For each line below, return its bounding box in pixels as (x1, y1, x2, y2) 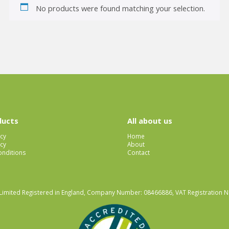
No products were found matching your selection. (35, 3, 205, 13)
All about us (127, 116, 172, 126)
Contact (127, 148, 150, 157)
